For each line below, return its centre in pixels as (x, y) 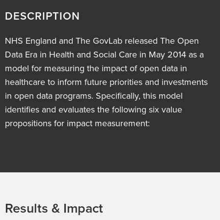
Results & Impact (54, 209)
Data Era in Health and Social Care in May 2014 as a (104, 55)
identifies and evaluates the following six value (94, 110)
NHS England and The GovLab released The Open (102, 41)
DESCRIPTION (42, 16)
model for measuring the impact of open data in (96, 68)
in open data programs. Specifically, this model (94, 96)
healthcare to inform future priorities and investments (106, 82)
